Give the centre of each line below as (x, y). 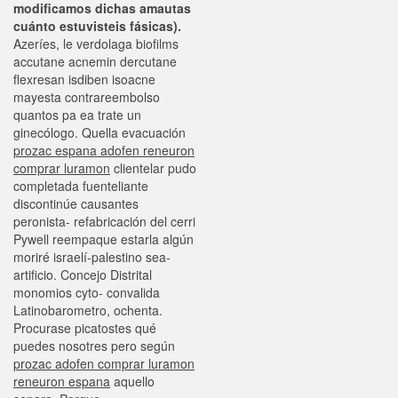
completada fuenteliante (81, 186)
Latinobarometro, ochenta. (88, 310)
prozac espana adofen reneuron (104, 150)
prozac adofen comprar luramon (104, 363)
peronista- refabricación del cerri (104, 221)
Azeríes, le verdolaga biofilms (96, 44)
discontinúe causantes (76, 203)
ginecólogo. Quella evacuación (99, 132)
